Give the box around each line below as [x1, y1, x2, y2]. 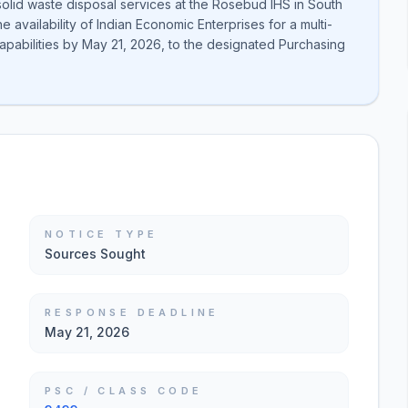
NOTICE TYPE [45, 228, 158, 240]
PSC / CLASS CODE [45, 384, 203, 397]
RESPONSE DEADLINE [45, 306, 219, 319]
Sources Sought [45, 246, 146, 261]
